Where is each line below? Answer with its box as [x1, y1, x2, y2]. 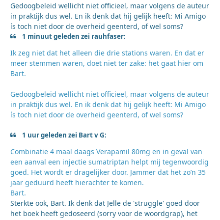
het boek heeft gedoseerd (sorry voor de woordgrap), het [10, 209, 197, 219]
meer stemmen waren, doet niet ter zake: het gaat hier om [10, 58, 203, 68]
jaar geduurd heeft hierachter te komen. [10, 178, 146, 188]
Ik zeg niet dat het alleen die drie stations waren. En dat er [10, 48, 204, 58]
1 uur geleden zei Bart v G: [21, 131, 107, 140]
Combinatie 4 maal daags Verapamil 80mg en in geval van [10, 147, 202, 157]
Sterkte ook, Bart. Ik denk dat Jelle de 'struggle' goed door [10, 198, 200, 208]
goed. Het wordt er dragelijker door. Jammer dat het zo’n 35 [10, 167, 206, 177]
